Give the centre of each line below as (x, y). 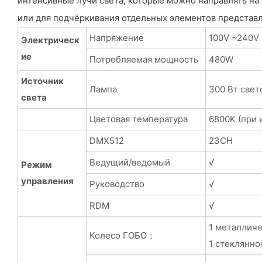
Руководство (117, 184)
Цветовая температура (138, 119)
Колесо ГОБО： (122, 235)
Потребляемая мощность (144, 59)
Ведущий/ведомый (130, 162)
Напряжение (116, 37)
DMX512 (106, 140)
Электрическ (50, 40)
